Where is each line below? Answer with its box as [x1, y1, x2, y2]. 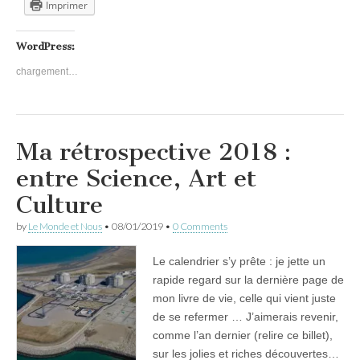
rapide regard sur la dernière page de [153, 272, 344, 286]
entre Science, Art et [16, 163, 256, 193]
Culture [16, 190, 103, 219]
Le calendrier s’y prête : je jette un [153, 254, 325, 268]
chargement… [16, 65, 78, 77]
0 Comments [173, 219, 227, 232]
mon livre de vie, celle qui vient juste [153, 291, 336, 305]
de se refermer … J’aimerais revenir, [153, 309, 338, 323]
